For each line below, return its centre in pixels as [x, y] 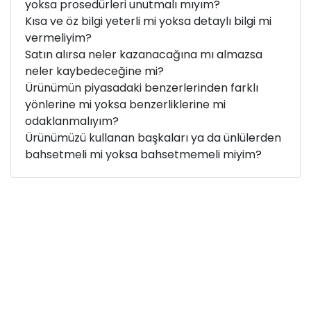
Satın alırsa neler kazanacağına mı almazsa [144, 55]
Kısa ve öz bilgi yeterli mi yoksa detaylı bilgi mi [148, 22]
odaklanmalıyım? [72, 121]
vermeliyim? [58, 38]
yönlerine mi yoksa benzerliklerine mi [125, 105]
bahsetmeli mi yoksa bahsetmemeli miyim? [143, 155]
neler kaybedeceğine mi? [94, 72]
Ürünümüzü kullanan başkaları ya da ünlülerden [153, 138]
